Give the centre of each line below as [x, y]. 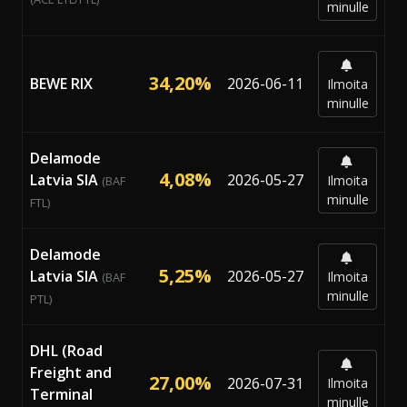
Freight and [71, 372]
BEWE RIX [61, 83]
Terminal [61, 394]
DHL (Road [66, 350]
